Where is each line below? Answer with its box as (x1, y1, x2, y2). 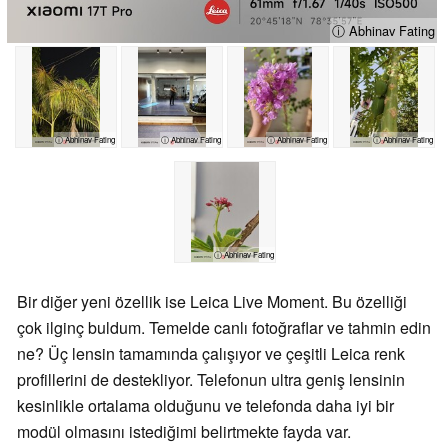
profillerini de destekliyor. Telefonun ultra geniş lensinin (17, 367, 405, 391)
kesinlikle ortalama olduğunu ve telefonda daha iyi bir (17, 393, 394, 417)
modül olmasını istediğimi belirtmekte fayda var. (17, 419, 351, 443)
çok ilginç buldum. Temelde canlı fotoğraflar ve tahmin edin (17, 315, 431, 339)
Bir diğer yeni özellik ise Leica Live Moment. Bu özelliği (17, 289, 407, 313)
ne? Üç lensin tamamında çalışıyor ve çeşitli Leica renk (17, 341, 405, 365)
